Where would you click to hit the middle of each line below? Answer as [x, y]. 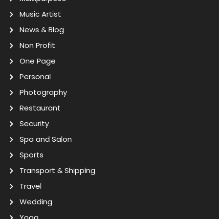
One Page [38, 61]
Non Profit [37, 45]
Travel [31, 186]
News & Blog [42, 29]
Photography [43, 92]
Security [34, 123]
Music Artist [40, 14]
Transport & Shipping [57, 170]
